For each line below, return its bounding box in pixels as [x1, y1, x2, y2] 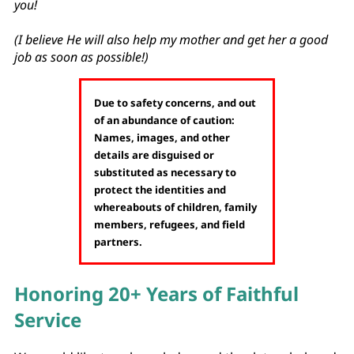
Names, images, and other [94, 130, 231, 145]
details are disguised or [94, 147, 215, 162]
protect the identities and [94, 182, 227, 197]
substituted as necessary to [94, 164, 237, 179]
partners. [94, 234, 143, 249]
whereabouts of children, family [94, 199, 258, 214]
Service [14, 306, 81, 333]
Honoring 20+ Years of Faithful [14, 280, 299, 307]
